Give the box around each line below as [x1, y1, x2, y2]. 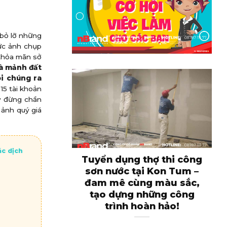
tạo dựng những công [89, 189, 195, 201]
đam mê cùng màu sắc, [84, 177, 200, 189]
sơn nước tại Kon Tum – [85, 166, 199, 177]
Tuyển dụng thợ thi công [82, 154, 202, 166]
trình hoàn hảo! [104, 201, 179, 212]
